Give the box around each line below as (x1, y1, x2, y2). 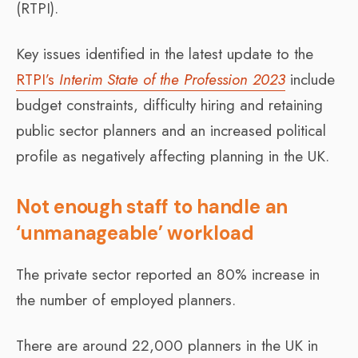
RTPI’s (16, 68, 59, 90)
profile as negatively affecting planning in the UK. (16, 145, 329, 167)
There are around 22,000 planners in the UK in (16, 334, 318, 356)
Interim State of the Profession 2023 (59, 68, 285, 90)
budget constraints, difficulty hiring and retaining (16, 93, 323, 116)
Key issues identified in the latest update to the (16, 42, 313, 65)
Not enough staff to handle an (16, 193, 288, 219)
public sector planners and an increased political (16, 119, 326, 141)
